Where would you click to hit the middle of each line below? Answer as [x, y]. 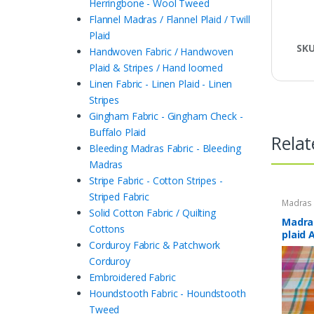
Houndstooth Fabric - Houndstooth [168, 294]
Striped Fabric [120, 197]
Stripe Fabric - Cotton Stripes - [156, 181]
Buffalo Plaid [118, 132]
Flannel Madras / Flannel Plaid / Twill [170, 20]
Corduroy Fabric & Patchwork [155, 245]
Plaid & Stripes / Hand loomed [156, 68]
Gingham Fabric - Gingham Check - [166, 116]
